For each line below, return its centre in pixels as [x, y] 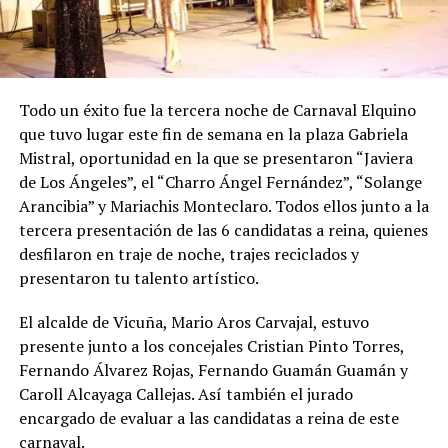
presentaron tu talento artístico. [138, 277]
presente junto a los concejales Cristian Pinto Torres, [211, 345]
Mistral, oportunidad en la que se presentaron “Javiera [215, 157]
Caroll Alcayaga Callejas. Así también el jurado [185, 393]
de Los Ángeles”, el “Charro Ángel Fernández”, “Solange [220, 181]
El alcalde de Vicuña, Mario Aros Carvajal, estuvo [193, 321]
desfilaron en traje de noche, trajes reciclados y [188, 253]
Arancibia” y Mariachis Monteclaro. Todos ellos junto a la [223, 205]
